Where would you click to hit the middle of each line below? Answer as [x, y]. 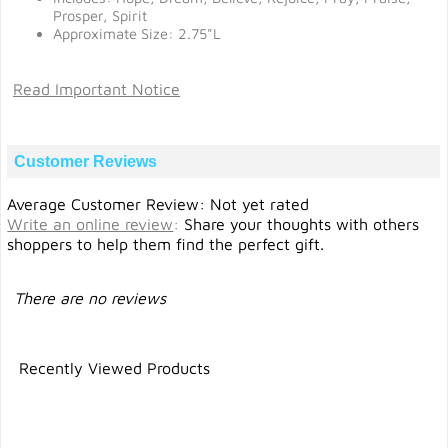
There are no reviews [89, 298]
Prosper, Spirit [100, 15]
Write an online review [90, 224]
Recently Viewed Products [115, 368]
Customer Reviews [85, 161]
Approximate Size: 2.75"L [137, 33]
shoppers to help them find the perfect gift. [166, 244]
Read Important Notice [96, 89]
